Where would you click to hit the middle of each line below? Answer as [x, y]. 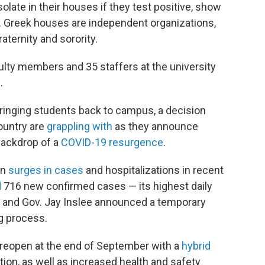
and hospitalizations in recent [153, 170]
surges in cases [46, 170]
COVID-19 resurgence [112, 142]
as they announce [155, 126]
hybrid [196, 245]
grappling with [80, 126]
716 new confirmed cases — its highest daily [107, 186]
